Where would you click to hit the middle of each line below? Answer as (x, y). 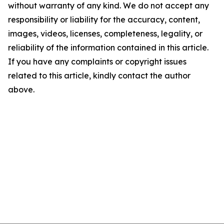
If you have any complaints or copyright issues (97, 62)
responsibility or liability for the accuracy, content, (104, 20)
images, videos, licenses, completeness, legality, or (105, 34)
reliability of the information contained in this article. (108, 48)
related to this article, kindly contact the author (99, 76)
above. (21, 90)
